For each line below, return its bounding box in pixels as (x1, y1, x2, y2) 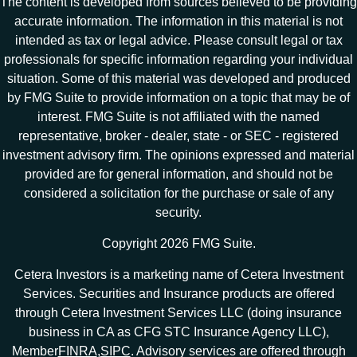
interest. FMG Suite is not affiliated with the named (37, 109, 320, 124)
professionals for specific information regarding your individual (4, 52, 353, 66)
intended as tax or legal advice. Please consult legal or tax (14, 33, 343, 47)
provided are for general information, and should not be (24, 167, 333, 181)
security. (155, 205, 202, 219)
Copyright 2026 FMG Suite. (101, 236, 256, 250)
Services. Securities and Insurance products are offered (22, 286, 335, 300)
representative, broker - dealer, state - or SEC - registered (18, 128, 339, 143)
